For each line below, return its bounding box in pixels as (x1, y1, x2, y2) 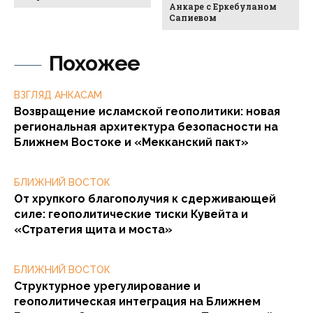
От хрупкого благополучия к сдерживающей (14, 192, 276, 206)
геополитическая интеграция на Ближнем (14, 295, 261, 309)
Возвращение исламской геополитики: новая (14, 105, 280, 119)
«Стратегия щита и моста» (14, 223, 173, 237)
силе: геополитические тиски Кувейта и (14, 208, 248, 221)
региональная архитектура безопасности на (14, 120, 278, 134)
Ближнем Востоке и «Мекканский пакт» (14, 136, 249, 150)
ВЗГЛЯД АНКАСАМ (14, 89, 102, 101)
